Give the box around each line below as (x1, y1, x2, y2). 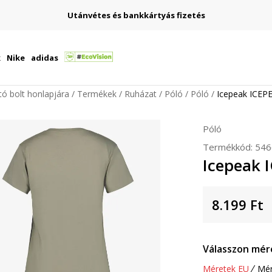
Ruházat (124, 88, 157, 100)
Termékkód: (203, 141, 255, 153)
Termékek (77, 88, 117, 100)
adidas (30, 52, 58, 63)
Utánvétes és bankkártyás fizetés (67, 9, 205, 21)
